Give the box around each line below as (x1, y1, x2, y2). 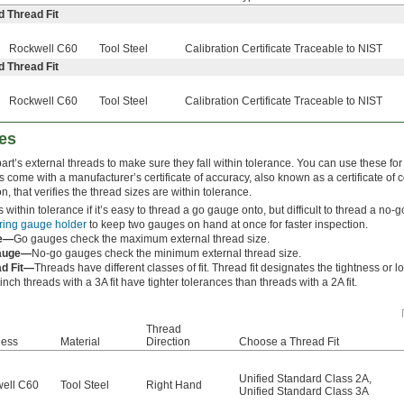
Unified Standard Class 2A (239, 372, 369, 386)
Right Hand (146, 379, 202, 392)
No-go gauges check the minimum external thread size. (32, 247, 301, 261)
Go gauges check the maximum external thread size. (14, 233, 270, 246)
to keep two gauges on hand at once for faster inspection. (87, 218, 368, 232)
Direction (146, 335, 190, 349)
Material (60, 335, 100, 349)
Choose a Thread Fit (239, 335, 339, 349)
